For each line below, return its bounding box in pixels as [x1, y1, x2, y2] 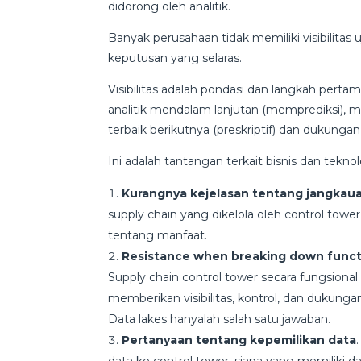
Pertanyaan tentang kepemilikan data [122, 333, 357, 348]
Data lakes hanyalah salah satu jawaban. [108, 312, 331, 327]
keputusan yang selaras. [108, 51, 243, 66]
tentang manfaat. [108, 228, 208, 243]
